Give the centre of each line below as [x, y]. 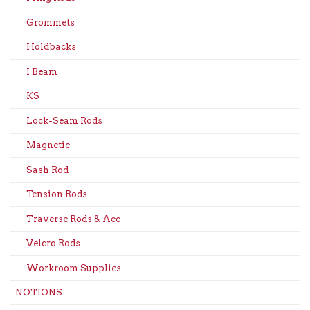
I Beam [42, 71]
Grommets [50, 22]
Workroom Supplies [73, 268]
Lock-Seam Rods [64, 120]
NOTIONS [38, 293]
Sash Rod [47, 170]
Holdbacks [51, 47]
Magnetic [48, 145]
